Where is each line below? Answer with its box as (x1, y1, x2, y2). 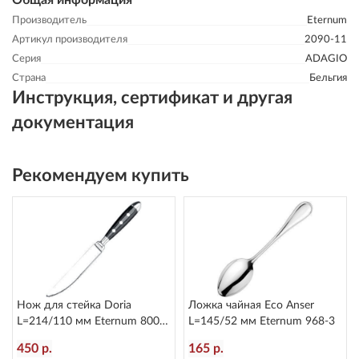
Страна (12, 73, 46, 83)
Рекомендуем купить (12, 167, 189, 184)
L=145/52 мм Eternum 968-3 (188, 316, 335, 327)
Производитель (12, 15, 87, 26)
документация (12, 114, 134, 131)
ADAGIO (305, 54, 347, 64)
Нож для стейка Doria (17, 300, 131, 311)
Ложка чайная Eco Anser (188, 300, 314, 311)
